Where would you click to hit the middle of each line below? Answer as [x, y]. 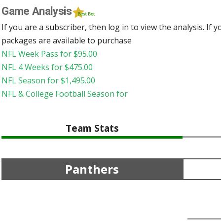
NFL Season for [31, 80]
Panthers [92, 169]
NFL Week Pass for [38, 54]
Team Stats [92, 128]
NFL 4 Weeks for [33, 67]
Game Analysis [37, 11]
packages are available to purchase [67, 40]
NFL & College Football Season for [65, 93]
